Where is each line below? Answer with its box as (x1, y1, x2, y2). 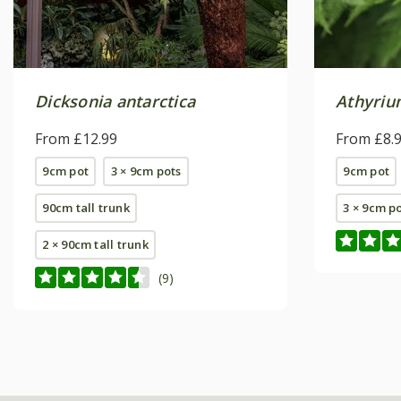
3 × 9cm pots (110, 163, 182, 180)
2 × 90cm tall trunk (42, 236, 149, 253)
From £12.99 (35, 129, 117, 149)
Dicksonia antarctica (35, 90, 196, 113)
